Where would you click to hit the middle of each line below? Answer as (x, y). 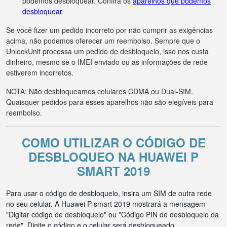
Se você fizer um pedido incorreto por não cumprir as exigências (109, 30)
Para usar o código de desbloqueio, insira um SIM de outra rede (109, 193)
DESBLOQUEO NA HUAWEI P (113, 157)
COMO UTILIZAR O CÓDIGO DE (113, 142)
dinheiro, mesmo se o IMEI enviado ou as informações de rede (107, 62)
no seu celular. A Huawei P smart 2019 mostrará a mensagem (106, 204)
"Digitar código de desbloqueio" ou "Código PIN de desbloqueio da (112, 214)
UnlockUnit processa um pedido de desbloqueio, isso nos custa (107, 51)
